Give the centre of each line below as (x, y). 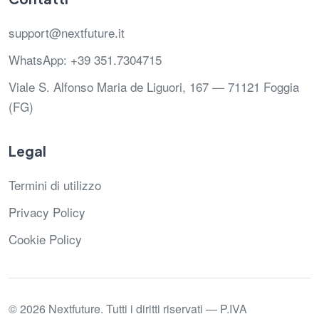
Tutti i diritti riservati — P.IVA (177, 309)
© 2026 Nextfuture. (57, 309)
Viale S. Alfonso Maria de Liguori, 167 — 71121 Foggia (154, 87)
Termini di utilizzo (55, 185)
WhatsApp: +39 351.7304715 (85, 60)
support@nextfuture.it (67, 33)
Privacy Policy (47, 212)
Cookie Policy (45, 239)
